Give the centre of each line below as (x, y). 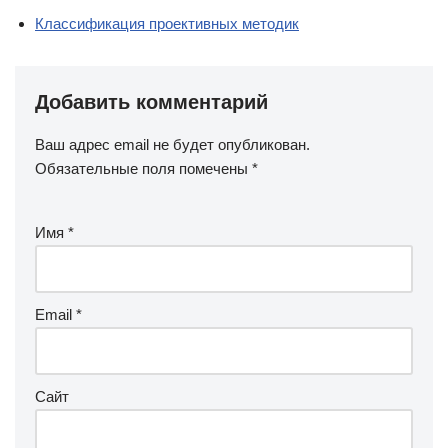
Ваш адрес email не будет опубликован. (172, 145)
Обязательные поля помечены (143, 169)
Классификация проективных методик (167, 24)
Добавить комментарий (151, 102)
